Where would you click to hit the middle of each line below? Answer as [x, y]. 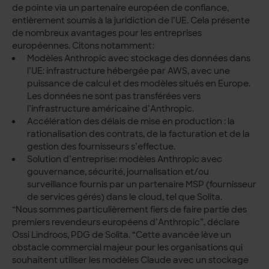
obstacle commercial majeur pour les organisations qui [128, 248]
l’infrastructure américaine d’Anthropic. [110, 109]
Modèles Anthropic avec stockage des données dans [138, 59]
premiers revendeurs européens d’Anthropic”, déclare [126, 222]
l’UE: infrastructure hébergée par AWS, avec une [128, 71]
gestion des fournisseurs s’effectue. [101, 147]
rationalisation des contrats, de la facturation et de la [138, 134]
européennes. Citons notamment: [83, 46]
